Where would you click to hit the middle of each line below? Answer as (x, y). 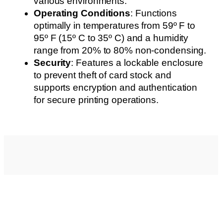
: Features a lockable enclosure (137, 63)
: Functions (154, 13)
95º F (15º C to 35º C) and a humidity (111, 38)
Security (53, 63)
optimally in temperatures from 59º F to (115, 26)
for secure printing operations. (96, 100)
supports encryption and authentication (116, 87)
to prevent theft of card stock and (103, 75)
